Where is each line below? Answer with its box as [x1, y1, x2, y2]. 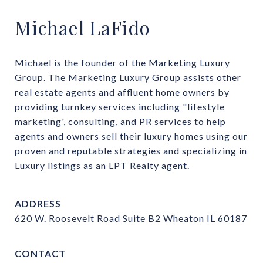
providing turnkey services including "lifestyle [15, 100, 225, 112]
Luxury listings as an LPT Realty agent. [15, 159, 190, 171]
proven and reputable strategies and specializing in [15, 144, 247, 156]
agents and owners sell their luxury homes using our [15, 130, 248, 141]
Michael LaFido [15, 15, 150, 40]
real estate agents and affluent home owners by [15, 86, 230, 97]
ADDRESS [15, 197, 61, 209]
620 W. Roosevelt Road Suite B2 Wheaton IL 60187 [15, 212, 247, 224]
